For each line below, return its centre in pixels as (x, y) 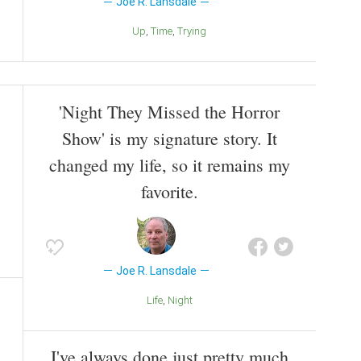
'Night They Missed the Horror (169, 111)
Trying (195, 31)
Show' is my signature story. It (169, 138)
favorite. (169, 191)
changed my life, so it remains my (169, 164)
